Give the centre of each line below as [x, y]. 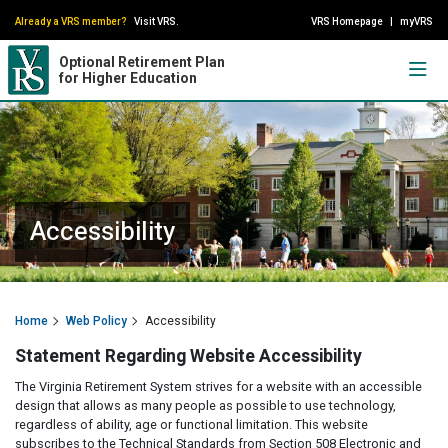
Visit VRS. [156, 21]
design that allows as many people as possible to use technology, [205, 405]
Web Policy [96, 321]
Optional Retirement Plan [141, 62]
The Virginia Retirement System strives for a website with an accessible [218, 386]
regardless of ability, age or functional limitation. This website [191, 424]
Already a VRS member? [71, 21]
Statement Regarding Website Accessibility [188, 356]
